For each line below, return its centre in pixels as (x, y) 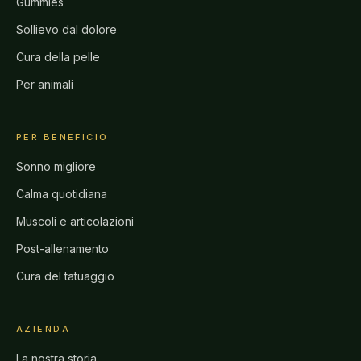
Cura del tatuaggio (65, 276)
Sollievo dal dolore (66, 29)
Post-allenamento (62, 249)
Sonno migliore (56, 166)
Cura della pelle (58, 57)
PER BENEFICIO (62, 137)
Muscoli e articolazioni (75, 221)
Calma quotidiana (62, 194)
